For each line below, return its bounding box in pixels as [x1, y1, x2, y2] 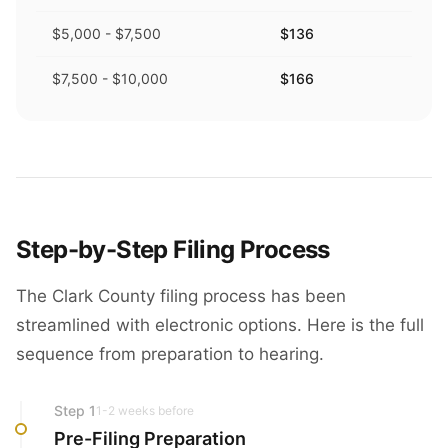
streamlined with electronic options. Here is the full [16, 315, 424, 335]
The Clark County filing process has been [16, 286, 346, 306]
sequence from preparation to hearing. [16, 344, 324, 364]
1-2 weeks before [96, 403, 194, 418]
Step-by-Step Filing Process [16, 235, 330, 264]
